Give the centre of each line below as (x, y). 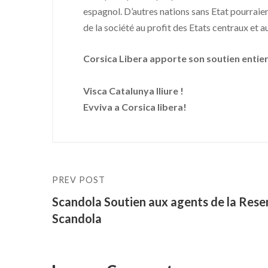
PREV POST (79, 180)
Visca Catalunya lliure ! (133, 91)
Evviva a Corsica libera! (135, 107)
